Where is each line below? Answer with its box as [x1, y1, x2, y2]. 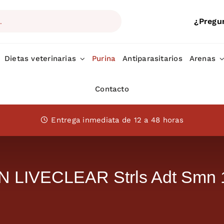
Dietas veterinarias [4, 53, 76, 63]
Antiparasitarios [122, 53, 182, 63]
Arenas [189, 53, 216, 63]
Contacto [95, 84, 129, 93]
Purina [91, 53, 116, 63]
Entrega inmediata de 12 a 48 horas [51, 115, 183, 124]
